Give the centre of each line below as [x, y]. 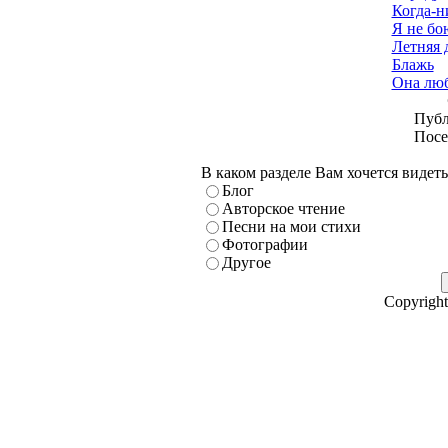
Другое [246, 262]
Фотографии [264, 244]
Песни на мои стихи [291, 226]
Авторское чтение [283, 208]
